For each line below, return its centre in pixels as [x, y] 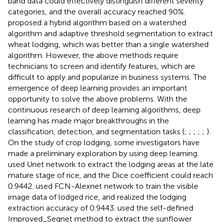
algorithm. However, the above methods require [93, 55]
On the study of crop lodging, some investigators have [104, 142]
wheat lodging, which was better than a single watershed [108, 44]
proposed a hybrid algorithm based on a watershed [97, 22]
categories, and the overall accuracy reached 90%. [97, 11]
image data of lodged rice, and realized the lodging [97, 197]
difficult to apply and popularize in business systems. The [107, 77]
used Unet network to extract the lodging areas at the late [111, 164]
